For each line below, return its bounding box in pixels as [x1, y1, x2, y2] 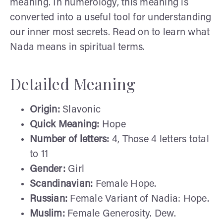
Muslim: [30, 209, 67, 219]
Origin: [30, 105, 62, 115]
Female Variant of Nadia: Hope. [70, 194, 209, 204]
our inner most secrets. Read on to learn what [10, 27, 210, 38]
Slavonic [62, 105, 101, 115]
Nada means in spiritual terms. [10, 42, 145, 53]
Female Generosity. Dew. [67, 209, 176, 219]
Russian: [30, 194, 70, 204]
